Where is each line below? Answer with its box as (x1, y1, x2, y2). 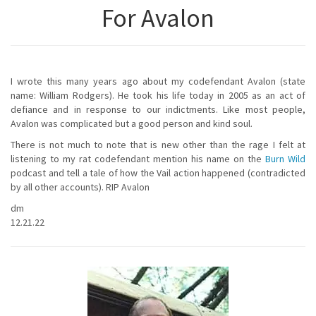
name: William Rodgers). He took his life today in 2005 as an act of (11, 88, 305, 102)
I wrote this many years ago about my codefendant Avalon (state (11, 74, 305, 87)
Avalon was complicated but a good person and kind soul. (11, 116, 253, 130)
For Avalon (102, 1, 214, 34)
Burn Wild (265, 152, 305, 165)
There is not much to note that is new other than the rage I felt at (11, 138, 305, 151)
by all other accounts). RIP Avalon (11, 180, 150, 193)
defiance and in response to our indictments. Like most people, (11, 102, 305, 116)
